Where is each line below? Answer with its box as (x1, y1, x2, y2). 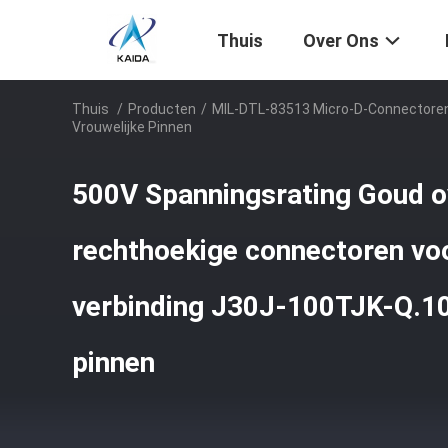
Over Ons (303, 30, 379, 52)
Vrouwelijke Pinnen (72, 119, 192, 135)
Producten (128, 101, 196, 117)
